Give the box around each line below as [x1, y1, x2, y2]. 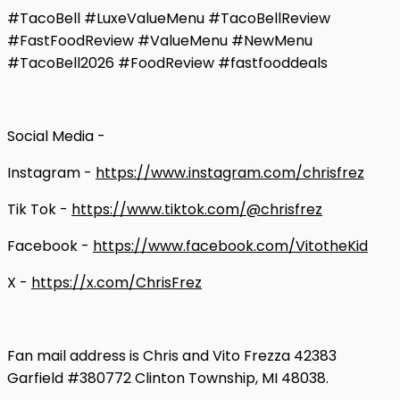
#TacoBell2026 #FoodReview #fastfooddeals [7, 52, 328, 73]
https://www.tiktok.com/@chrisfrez [71, 198, 322, 220]
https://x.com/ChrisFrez [31, 271, 202, 293]
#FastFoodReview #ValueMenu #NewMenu [7, 29, 312, 51]
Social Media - [7, 125, 105, 146]
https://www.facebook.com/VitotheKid [93, 235, 368, 256]
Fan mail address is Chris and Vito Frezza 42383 [7, 345, 337, 366]
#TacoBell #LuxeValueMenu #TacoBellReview [7, 7, 330, 29]
